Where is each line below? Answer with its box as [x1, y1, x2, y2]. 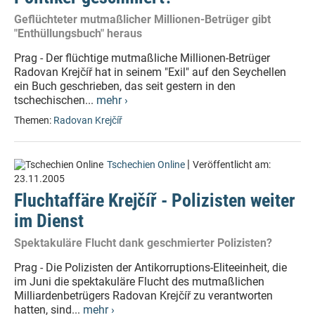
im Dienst [14, 210, 84, 231]
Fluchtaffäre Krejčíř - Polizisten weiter [14, 190, 295, 211]
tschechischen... [14, 94, 96, 107]
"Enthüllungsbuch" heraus [14, 27, 142, 40]
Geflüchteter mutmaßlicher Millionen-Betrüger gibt [14, 13, 271, 26]
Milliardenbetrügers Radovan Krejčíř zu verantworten [14, 289, 273, 302]
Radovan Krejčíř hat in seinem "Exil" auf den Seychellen [14, 65, 286, 79]
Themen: [14, 115, 53, 127]
